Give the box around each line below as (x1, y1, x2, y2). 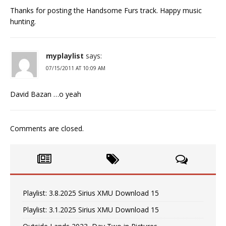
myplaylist (46, 51, 84, 61)
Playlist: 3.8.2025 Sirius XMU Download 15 (23, 188, 159, 198)
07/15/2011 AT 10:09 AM (46, 65, 105, 72)
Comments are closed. (10, 124, 84, 134)
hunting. (10, 17, 36, 27)
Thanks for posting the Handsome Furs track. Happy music (10, 6, 202, 16)
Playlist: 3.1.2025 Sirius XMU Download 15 (23, 205, 159, 215)
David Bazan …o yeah (10, 89, 81, 99)
